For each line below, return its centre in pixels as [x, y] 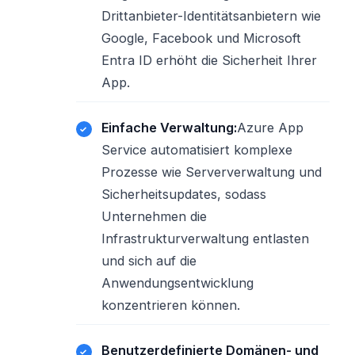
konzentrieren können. [171, 305]
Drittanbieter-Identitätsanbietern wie [211, 16]
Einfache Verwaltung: [169, 128]
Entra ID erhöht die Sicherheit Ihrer [209, 60]
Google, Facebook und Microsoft [201, 38]
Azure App [270, 128]
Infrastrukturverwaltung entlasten [205, 239]
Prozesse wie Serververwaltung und [212, 172]
